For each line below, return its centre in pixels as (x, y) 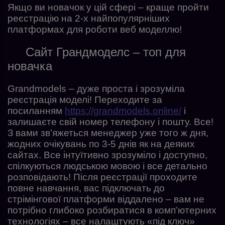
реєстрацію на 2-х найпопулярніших (89, 18)
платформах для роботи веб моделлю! (95, 29)
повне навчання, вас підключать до (86, 188)
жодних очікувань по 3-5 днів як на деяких (101, 144)
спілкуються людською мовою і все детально (107, 166)
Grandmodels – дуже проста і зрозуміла (96, 88)
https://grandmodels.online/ (123, 110)
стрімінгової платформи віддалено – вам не (106, 199)
